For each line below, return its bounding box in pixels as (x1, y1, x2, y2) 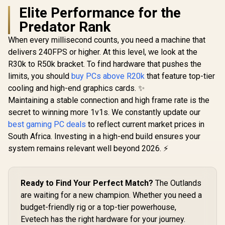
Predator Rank (19, 18, 110, 35)
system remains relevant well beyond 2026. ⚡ (8, 143, 168, 153)
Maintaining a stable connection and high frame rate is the (8, 95, 209, 105)
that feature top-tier (145, 71, 215, 81)
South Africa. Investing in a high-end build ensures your (8, 131, 200, 141)
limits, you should (8, 71, 71, 81)
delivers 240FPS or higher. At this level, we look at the (8, 47, 197, 57)
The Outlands (153, 178, 201, 188)
